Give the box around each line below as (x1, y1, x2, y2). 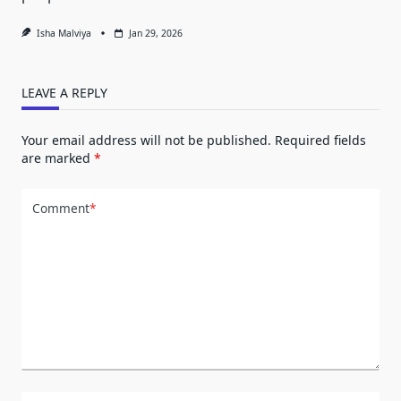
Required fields (275, 131, 366, 149)
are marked (21, 149, 94, 166)
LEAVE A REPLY (21, 83, 107, 101)
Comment (32, 200, 90, 218)
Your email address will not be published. (21, 131, 271, 149)
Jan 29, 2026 (128, 26, 183, 39)
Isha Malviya (36, 26, 91, 39)
